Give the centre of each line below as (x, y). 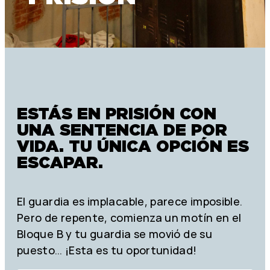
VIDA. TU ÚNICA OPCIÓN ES (133, 146)
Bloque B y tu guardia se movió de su (115, 234)
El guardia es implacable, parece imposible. (130, 202)
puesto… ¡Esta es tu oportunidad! (107, 250)
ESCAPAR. (60, 162)
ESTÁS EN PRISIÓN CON (117, 114)
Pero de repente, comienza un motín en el (129, 218)
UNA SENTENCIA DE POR (122, 130)
